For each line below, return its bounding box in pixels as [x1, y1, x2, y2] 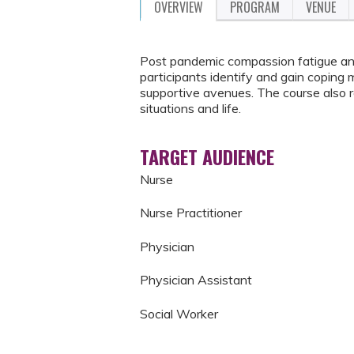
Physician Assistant [140, 272, 252, 288]
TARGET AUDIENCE [140, 142, 274, 171]
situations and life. [140, 100, 241, 116]
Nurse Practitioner [140, 205, 242, 221]
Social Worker [140, 305, 218, 322]
